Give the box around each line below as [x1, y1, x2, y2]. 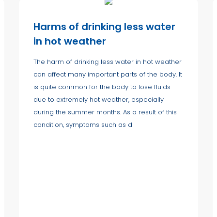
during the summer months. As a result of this [33, 107, 177, 117]
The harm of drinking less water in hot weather [33, 57, 182, 66]
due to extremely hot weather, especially [33, 94, 164, 104]
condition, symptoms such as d [33, 120, 132, 129]
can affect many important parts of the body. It [33, 69, 182, 79]
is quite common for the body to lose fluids [33, 82, 170, 92]
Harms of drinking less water [33, 19, 175, 33]
